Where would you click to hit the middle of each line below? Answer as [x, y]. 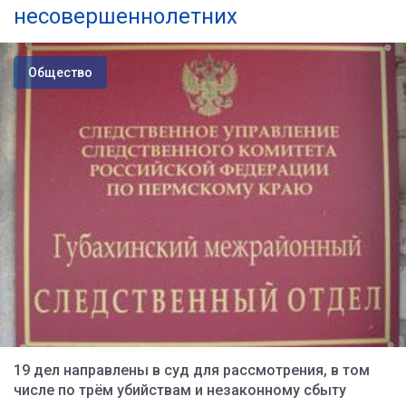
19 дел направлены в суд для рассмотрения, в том [192, 370]
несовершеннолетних [126, 16]
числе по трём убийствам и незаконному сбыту [180, 390]
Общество [60, 72]
